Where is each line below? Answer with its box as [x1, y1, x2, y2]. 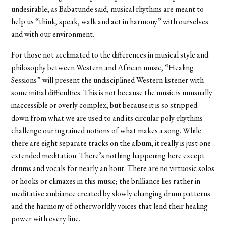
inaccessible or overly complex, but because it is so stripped [11, 99, 198, 110]
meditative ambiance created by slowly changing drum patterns [11, 188, 211, 199]
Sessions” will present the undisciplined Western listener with [11, 74, 204, 85]
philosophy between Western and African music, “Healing [11, 62, 194, 73]
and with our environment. [11, 28, 95, 39]
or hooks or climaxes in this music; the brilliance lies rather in [11, 175, 201, 186]
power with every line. [11, 213, 81, 224]
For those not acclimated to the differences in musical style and [11, 49, 209, 60]
